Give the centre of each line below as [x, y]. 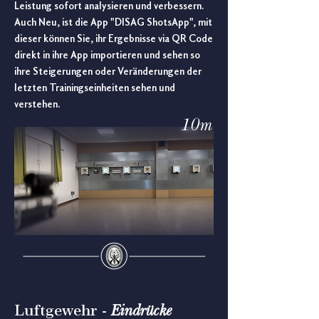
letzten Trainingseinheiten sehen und [95, 89]
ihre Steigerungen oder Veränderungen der [108, 72]
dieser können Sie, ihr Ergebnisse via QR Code [114, 40]
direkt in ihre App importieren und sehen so [107, 56]
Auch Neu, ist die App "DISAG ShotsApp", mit [113, 23]
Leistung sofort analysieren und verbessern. [109, 7]
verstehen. [37, 105]
